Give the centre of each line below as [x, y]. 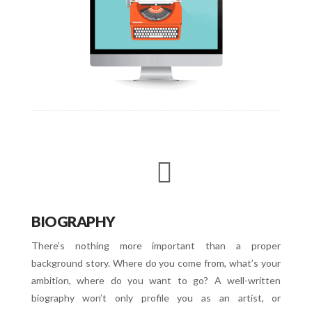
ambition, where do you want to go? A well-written [156, 280]
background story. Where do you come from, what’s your [156, 263]
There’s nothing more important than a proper [156, 245]
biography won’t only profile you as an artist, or [156, 297]
